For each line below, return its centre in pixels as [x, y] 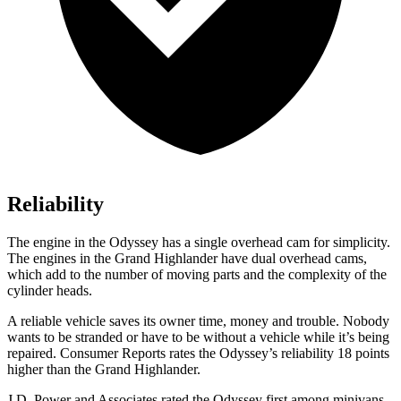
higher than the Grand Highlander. [104, 369]
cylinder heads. [50, 290]
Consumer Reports [113, 353]
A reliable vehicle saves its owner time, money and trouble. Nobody [198, 320]
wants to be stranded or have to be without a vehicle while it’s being [198, 337]
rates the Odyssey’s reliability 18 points [277, 353]
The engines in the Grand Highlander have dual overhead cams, [187, 258]
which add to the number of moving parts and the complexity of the [197, 274]
